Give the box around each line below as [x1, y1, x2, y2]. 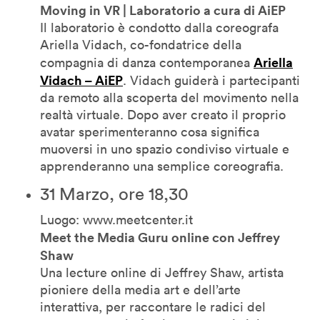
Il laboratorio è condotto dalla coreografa [40, 19, 279, 36]
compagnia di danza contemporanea [40, 54, 254, 71]
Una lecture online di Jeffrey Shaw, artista [40, 264, 284, 281]
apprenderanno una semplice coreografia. [40, 157, 284, 174]
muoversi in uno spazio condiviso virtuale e [40, 140, 289, 157]
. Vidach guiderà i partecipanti [123, 71, 300, 89]
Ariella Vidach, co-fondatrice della [40, 36, 241, 53]
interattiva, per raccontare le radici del [40, 298, 266, 315]
